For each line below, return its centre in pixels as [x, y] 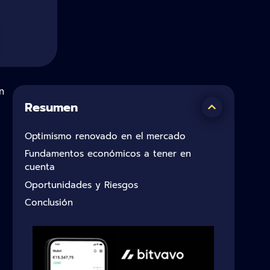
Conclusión [49, 203]
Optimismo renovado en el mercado [105, 136]
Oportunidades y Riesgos [81, 185]
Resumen [51, 107]
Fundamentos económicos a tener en [108, 154]
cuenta [40, 167]
